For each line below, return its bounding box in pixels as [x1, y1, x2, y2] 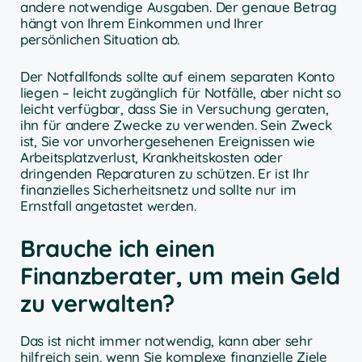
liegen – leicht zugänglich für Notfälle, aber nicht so [20, 83, 341, 101]
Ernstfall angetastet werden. [20, 196, 196, 214]
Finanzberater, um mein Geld [20, 261, 340, 291]
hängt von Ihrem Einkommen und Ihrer [20, 15, 263, 32]
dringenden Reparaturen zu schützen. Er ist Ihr [20, 164, 309, 182]
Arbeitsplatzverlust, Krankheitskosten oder [20, 148, 283, 166]
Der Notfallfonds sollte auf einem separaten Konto [20, 67, 335, 85]
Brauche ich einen [20, 234, 215, 263]
